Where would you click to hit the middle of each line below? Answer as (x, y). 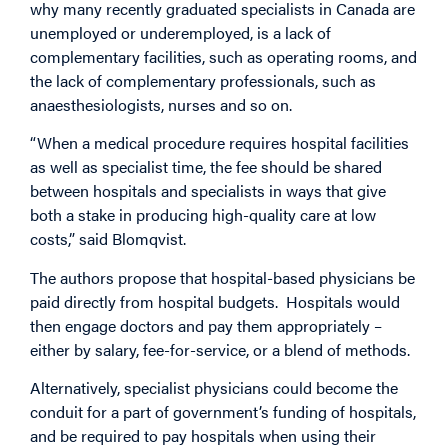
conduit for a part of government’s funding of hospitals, (223, 412)
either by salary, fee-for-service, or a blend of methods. (220, 349)
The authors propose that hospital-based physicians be (222, 277)
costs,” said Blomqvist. (108, 239)
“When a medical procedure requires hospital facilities (219, 143)
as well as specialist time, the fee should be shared (206, 167)
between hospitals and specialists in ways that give (208, 191)
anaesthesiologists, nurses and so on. (161, 104)
